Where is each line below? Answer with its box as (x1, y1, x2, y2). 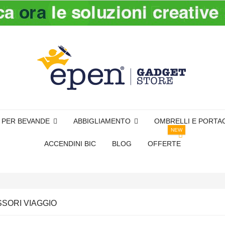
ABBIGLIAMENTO (73, 117, 133, 125)
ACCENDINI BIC (44, 139, 96, 148)
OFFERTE (148, 139, 181, 148)
